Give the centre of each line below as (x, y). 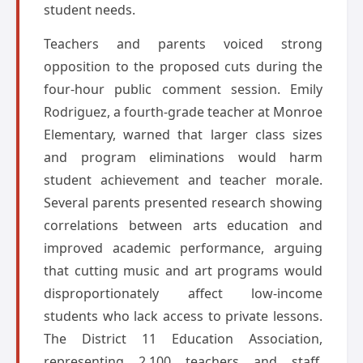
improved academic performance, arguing (183, 248)
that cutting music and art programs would (183, 271)
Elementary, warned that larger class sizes (183, 135)
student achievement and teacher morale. (183, 180)
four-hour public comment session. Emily (183, 89)
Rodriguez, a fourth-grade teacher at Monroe (183, 112)
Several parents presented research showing (183, 203)
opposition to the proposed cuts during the (183, 66)
